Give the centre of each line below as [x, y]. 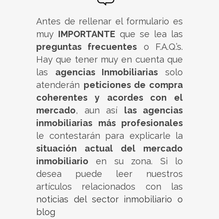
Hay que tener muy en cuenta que [109, 60]
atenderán [60, 85]
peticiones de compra [133, 85]
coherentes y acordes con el [109, 98]
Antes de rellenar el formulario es [109, 22]
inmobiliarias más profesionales [109, 123]
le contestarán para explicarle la [109, 136]
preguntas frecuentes [87, 47]
